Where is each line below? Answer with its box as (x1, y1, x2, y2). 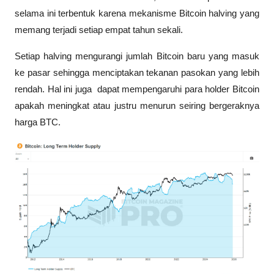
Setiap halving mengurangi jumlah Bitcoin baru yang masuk (15, 51, 259, 61)
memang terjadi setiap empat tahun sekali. (15, 24, 185, 35)
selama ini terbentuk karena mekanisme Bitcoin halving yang (15, 8, 259, 18)
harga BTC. (15, 117, 61, 127)
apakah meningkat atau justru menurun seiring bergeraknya (15, 100, 259, 111)
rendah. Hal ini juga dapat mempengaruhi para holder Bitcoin (15, 84, 259, 94)
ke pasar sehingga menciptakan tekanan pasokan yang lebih (15, 67, 259, 78)
